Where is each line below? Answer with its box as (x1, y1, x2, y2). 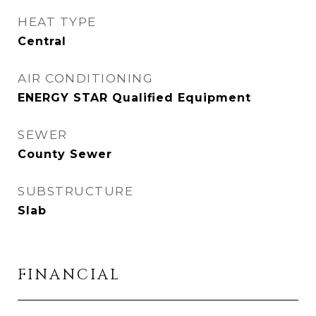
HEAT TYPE (18, 15, 97, 29)
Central (18, 35, 66, 48)
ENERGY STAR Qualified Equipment (18, 91, 251, 104)
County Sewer (18, 147, 112, 161)
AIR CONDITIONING (18, 71, 153, 85)
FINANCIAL (18, 265, 121, 285)
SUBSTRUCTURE (18, 184, 133, 198)
